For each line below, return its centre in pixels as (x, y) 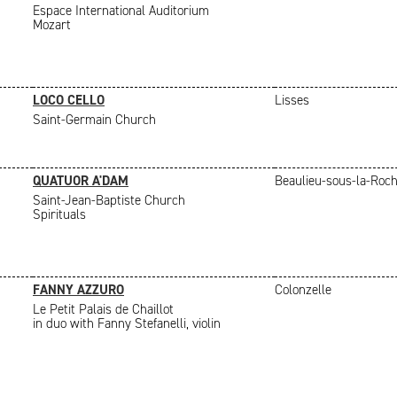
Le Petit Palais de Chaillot (103, 309)
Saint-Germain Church (94, 120)
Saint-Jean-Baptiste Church (109, 200)
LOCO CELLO (69, 100)
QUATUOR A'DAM (81, 181)
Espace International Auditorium (121, 11)
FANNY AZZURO (78, 290)
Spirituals (59, 214)
